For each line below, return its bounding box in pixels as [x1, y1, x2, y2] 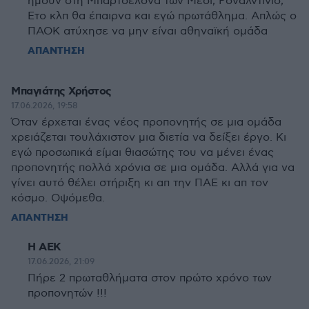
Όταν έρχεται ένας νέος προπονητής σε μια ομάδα [11, 116, 281, 129]
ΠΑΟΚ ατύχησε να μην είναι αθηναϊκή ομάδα [28, 25, 268, 38]
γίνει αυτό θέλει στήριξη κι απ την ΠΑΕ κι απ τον [11, 177, 268, 190]
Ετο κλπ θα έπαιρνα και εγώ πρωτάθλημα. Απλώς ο [28, 10, 297, 23]
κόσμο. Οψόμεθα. [11, 192, 105, 205]
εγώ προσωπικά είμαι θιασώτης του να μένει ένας [11, 146, 274, 159]
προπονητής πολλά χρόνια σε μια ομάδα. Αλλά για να [11, 161, 295, 175]
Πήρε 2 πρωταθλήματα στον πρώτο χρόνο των [28, 272, 272, 285]
